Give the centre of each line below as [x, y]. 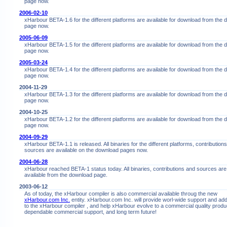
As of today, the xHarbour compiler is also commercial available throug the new [121, 194]
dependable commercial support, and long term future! [90, 212]
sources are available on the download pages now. [86, 150]
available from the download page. [66, 175]
